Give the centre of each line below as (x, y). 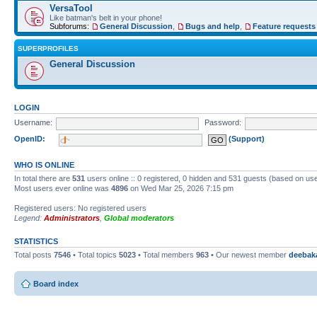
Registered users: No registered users (80, 208)
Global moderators (139, 218)
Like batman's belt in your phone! (106, 17)
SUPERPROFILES (48, 48)
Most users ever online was (63, 188)
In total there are (43, 178)
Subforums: (70, 26)
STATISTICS (36, 241)
